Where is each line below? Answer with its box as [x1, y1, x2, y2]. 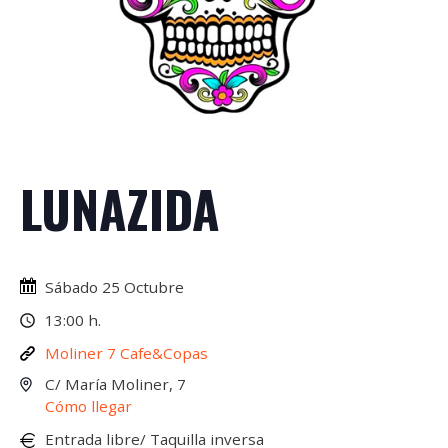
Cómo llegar [45, 396, 132, 416]
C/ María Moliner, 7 [45, 374, 186, 394]
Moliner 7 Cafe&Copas [45, 343, 208, 363]
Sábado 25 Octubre [45, 277, 184, 297]
